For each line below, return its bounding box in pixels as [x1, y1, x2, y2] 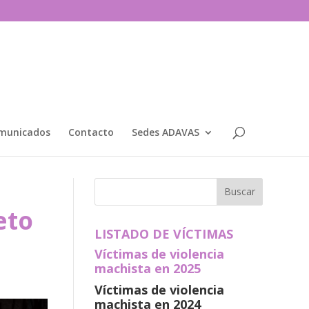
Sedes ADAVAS [132, 126, 199, 139]
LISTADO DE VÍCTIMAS [94, 225, 233, 242]
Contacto [68, 126, 114, 139]
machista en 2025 [94, 259, 201, 277]
